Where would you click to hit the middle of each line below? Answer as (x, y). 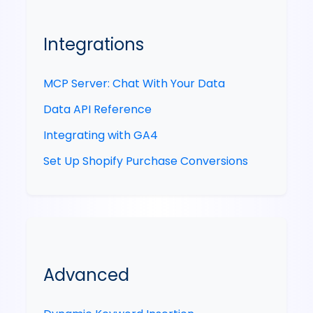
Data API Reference (98, 109)
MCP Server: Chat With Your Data (134, 83)
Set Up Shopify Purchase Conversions (146, 161)
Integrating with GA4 (101, 135)
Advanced (87, 275)
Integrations (94, 44)
